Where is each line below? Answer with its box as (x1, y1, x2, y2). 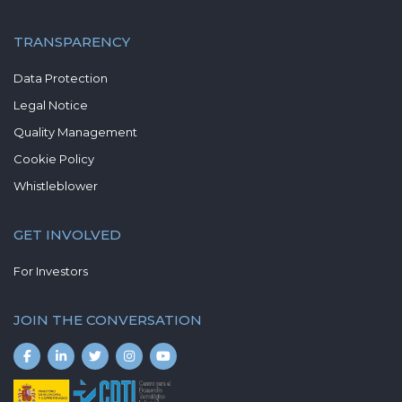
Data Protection (13, 71, 108, 85)
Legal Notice (13, 98, 88, 112)
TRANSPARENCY (13, 33, 130, 50)
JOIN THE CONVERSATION (13, 311, 202, 328)
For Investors (13, 264, 88, 278)
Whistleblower (13, 179, 98, 193)
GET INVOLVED (13, 226, 121, 243)
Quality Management (13, 125, 137, 139)
